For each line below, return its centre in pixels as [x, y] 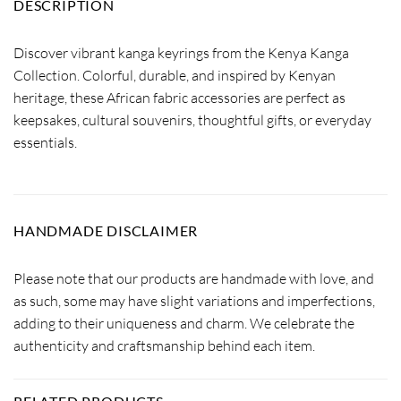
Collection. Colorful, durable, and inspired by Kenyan [175, 76]
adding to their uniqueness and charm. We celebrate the [184, 323]
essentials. [45, 143]
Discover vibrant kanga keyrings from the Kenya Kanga [181, 53]
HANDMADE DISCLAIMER [106, 230]
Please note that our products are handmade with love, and [194, 278]
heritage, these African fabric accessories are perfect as [179, 98]
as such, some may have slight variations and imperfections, [194, 301]
